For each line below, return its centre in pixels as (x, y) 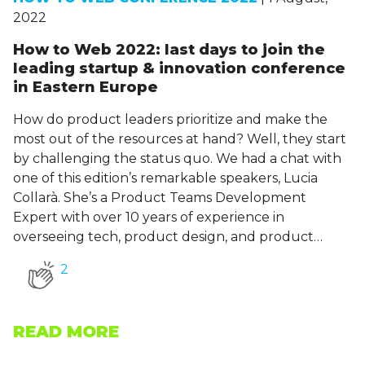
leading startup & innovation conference (179, 69)
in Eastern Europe (86, 88)
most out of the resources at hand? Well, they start (180, 139)
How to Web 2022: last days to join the (169, 50)
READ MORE (66, 332)
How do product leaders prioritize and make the (170, 120)
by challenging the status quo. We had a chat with (177, 159)
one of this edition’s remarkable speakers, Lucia (165, 178)
